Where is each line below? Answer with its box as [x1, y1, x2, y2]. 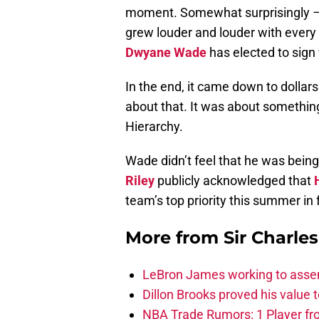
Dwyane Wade [125, 45, 206, 61]
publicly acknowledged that [155, 173, 314, 189]
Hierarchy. [125, 119, 183, 135]
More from [125, 227, 224, 249]
